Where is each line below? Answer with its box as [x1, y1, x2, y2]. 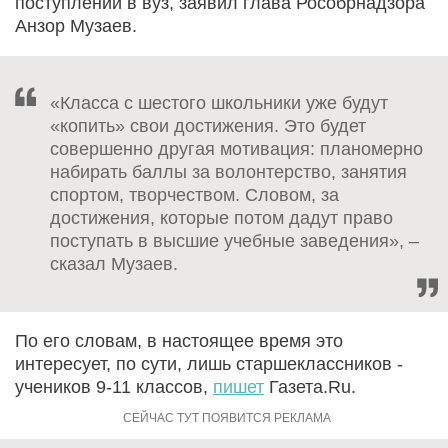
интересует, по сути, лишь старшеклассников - [15, 353, 403, 374]
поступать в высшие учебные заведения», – [50, 230, 419, 251]
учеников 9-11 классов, [15, 376, 213, 397]
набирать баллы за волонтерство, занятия [50, 161, 407, 182]
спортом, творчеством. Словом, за [50, 184, 339, 205]
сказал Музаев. [50, 253, 178, 274]
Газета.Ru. [264, 376, 356, 397]
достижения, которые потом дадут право [50, 207, 393, 228]
